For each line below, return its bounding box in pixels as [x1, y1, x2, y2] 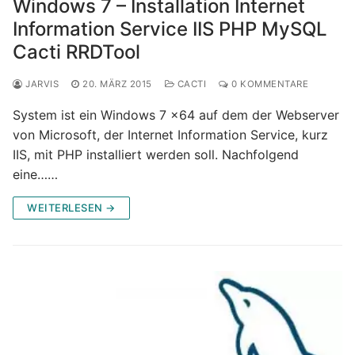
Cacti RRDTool [13, 40, 140, 63]
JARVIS [22, 78, 59, 90]
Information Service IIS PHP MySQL [13, 17, 327, 40]
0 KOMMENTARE [228, 78, 308, 90]
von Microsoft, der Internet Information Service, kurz [13, 126, 328, 143]
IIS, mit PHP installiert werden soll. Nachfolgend [13, 146, 299, 162]
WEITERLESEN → [27, 200, 116, 214]
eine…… [13, 166, 58, 182]
